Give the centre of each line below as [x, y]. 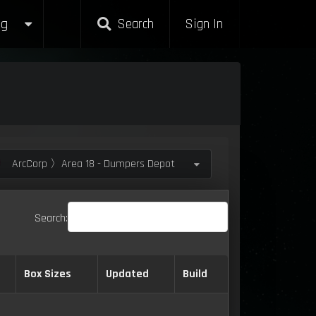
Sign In [204, 24]
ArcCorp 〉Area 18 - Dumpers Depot [92, 164]
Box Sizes [47, 274]
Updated [127, 274]
